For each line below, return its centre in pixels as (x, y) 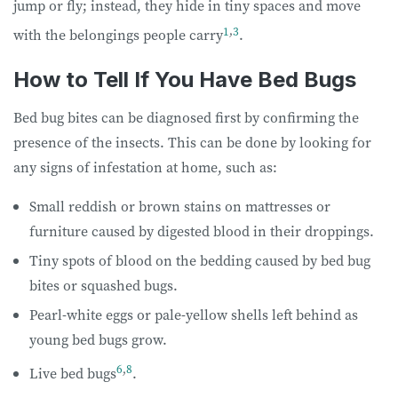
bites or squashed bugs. (105, 285)
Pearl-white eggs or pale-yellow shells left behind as (194, 314)
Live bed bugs (73, 373)
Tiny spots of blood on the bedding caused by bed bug (200, 260)
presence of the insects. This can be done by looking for (192, 142)
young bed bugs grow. (100, 339)
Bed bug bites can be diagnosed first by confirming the (186, 117)
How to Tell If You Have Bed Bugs (185, 79)
